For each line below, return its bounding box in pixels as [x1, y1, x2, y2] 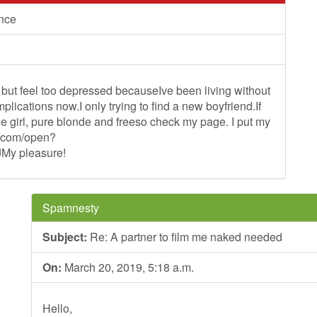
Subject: [42, 229, 87, 245]
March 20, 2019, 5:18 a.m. [62, 259, 194, 275]
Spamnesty [42, 200, 99, 216]
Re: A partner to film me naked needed [87, 229, 282, 245]
